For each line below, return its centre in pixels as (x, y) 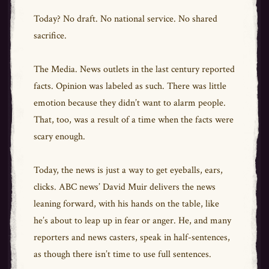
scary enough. (60, 137)
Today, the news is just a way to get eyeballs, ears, (128, 170)
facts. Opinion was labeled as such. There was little (130, 86)
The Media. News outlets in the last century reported (134, 69)
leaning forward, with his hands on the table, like (126, 204)
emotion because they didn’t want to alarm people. (129, 103)
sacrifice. (51, 36)
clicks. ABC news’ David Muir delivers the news (124, 187)
